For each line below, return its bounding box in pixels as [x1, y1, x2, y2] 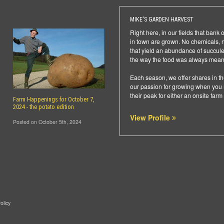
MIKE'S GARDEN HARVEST [130, 16, 193, 23]
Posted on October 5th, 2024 [12, 118, 81, 125]
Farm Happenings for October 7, [12, 96, 94, 103]
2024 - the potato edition [12, 103, 74, 110]
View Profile [130, 112, 172, 122]
